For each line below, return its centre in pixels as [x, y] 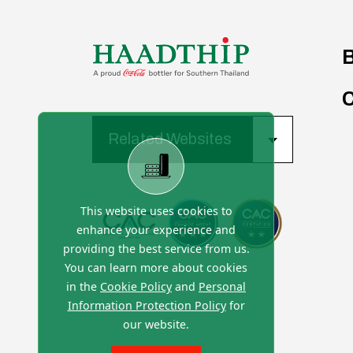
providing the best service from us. [156, 249]
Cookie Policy [136, 287]
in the [83, 287]
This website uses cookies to [156, 211]
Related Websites [170, 139]
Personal [222, 287]
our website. [156, 325]
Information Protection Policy [147, 306]
